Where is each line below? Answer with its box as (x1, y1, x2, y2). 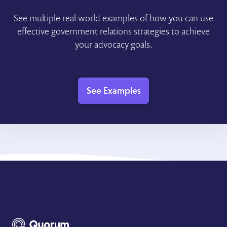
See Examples (86, 85, 141, 96)
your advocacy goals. (74, 38, 153, 51)
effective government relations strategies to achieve (17, 25, 210, 37)
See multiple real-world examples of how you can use (14, 12, 213, 24)
